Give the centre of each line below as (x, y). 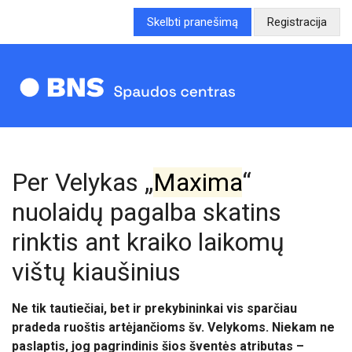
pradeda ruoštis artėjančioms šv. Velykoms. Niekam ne (173, 327)
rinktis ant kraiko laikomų (148, 242)
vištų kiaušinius (96, 272)
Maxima (198, 182)
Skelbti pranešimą (192, 22)
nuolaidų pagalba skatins (147, 212)
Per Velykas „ (82, 182)
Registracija (297, 22)
